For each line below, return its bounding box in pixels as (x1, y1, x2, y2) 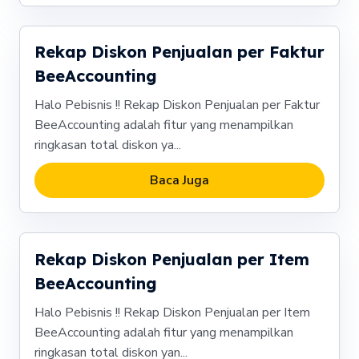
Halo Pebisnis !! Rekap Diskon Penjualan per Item (34, 304, 310, 322)
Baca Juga (150, 171, 209, 190)
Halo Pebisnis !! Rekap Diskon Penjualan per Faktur (34, 96, 320, 115)
